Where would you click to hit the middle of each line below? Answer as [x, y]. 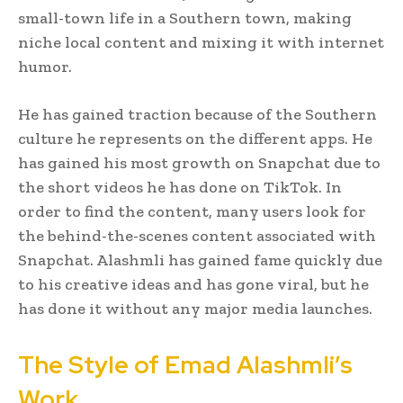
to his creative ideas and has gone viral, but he [193, 284]
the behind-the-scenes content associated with [197, 235]
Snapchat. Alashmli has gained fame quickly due [200, 260]
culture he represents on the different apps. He [195, 138]
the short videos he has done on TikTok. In [180, 187]
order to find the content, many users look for [192, 211]
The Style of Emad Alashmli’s [185, 364]
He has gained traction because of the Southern [197, 114]
